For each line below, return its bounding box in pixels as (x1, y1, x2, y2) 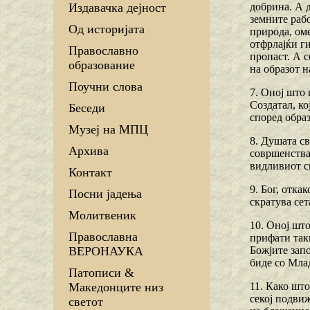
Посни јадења (69, 187, 142, 201)
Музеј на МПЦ (69, 122, 148, 137)
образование (69, 58, 135, 73)
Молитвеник (69, 208, 136, 223)
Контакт (69, 165, 112, 180)
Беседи (69, 101, 105, 116)
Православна (69, 230, 138, 244)
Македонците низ (69, 280, 163, 295)
